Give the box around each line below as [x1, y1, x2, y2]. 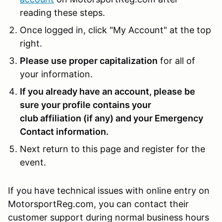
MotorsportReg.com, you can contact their [8, 198, 189, 209]
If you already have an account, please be [20, 86, 195, 97]
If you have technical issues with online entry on [8, 185, 210, 196]
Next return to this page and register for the [20, 143, 205, 154]
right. [20, 38, 42, 49]
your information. [20, 68, 93, 79]
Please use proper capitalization [20, 55, 158, 66]
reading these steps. [20, 7, 105, 18]
